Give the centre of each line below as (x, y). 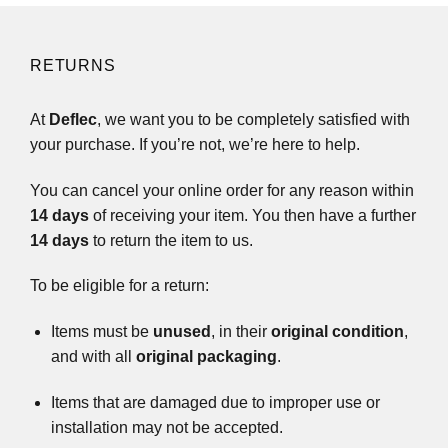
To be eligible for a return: (119, 286)
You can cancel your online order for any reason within (222, 190)
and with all (93, 357)
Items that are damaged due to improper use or (215, 403)
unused (181, 332)
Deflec (73, 119)
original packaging (206, 357)
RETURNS (73, 65)
